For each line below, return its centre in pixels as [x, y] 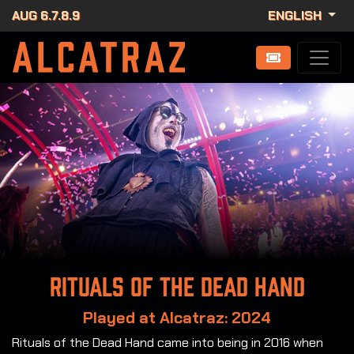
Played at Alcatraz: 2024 [177, 318]
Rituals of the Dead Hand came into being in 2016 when [168, 343]
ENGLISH [297, 15]
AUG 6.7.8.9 [46, 15]
